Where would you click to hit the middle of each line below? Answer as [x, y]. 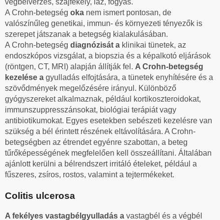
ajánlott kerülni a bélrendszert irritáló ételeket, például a [101, 164]
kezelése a [25, 77]
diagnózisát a [96, 45]
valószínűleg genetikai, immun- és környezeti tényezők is [104, 23]
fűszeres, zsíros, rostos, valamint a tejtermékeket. [90, 174]
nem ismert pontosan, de [129, 12]
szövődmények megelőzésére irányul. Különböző [91, 88]
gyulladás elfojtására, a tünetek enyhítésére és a [129, 77]
